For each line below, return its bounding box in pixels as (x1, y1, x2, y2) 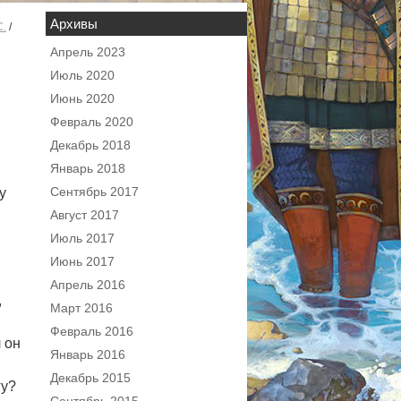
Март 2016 (50, 301, 113, 315)
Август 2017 (50, 208, 119, 222)
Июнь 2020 (50, 91, 115, 106)
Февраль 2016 (50, 324, 133, 338)
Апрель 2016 (50, 277, 125, 292)
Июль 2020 (50, 68, 115, 82)
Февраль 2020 (50, 115, 133, 129)
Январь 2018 (50, 161, 125, 175)
